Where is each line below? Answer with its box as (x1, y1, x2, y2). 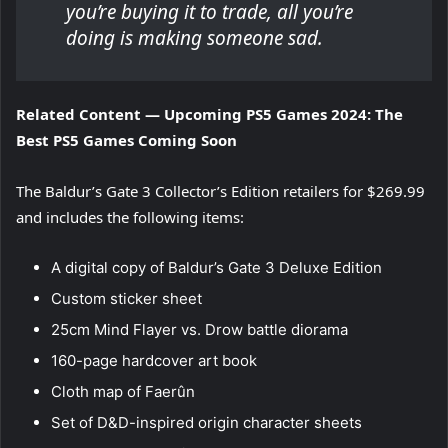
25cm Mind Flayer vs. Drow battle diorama (51, 320, 348, 340)
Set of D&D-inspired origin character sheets (51, 413, 362, 433)
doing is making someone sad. (66, 25, 323, 52)
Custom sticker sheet (51, 289, 202, 309)
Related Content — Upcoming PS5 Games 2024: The (16, 104, 403, 125)
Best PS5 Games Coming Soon (16, 130, 237, 151)
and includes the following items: (16, 207, 244, 228)
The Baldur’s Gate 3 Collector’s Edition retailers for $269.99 (16, 181, 425, 202)
